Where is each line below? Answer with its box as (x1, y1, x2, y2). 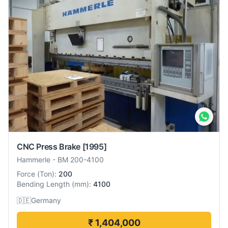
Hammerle (17, 155, 50, 164)
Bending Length (17, 179, 70, 188)
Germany (31, 195, 61, 205)
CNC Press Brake (17, 141, 80, 152)
